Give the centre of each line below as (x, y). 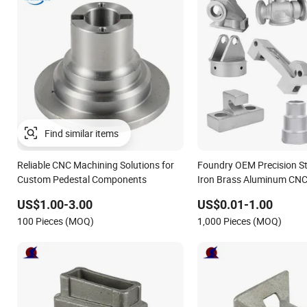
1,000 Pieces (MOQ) (239, 221)
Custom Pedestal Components (82, 180)
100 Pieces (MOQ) (56, 221)
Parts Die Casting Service (250, 194)
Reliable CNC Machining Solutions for (96, 165)
